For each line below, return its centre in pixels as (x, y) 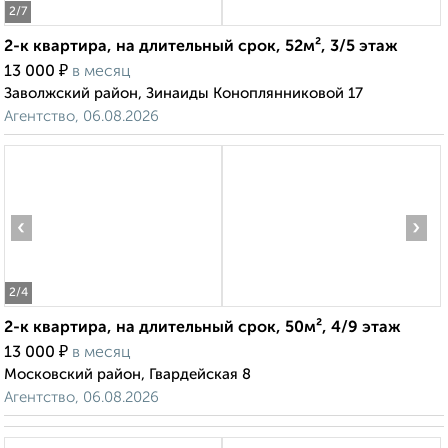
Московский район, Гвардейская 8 (127, 375)
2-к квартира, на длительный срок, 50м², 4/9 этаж (202, 328)
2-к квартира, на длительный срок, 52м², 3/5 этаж (201, 47)
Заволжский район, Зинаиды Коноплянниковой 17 (183, 94)
